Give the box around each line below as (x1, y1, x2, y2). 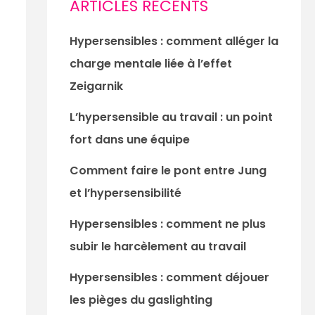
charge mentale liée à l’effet (69, 55, 232, 72)
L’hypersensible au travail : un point (69, 108, 273, 125)
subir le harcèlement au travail (69, 238, 246, 255)
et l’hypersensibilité (69, 184, 181, 201)
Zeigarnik (69, 77, 123, 94)
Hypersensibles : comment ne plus (69, 215, 266, 232)
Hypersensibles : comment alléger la (69, 32, 278, 49)
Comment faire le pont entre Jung (69, 162, 266, 179)
